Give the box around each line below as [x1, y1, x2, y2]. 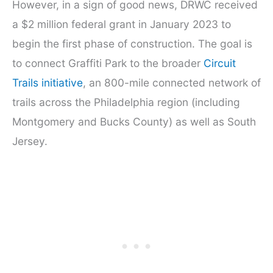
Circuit [204, 56, 236, 69]
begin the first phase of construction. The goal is [12, 37, 252, 50]
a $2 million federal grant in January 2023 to [12, 17, 231, 30]
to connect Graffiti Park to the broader [12, 56, 204, 69]
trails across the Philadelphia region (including [12, 95, 240, 108]
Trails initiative [12, 76, 83, 89]
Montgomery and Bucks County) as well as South [12, 115, 256, 128]
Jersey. [12, 134, 48, 147]
